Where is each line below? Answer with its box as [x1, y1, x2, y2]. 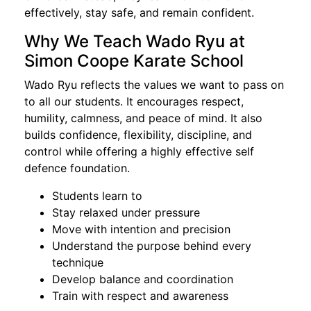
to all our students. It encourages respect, [24, 94, 244, 108]
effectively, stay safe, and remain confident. [24, 5, 254, 19]
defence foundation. [24, 160, 130, 175]
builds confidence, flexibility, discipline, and [24, 127, 252, 142]
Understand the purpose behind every [52, 238, 251, 253]
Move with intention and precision [52, 221, 230, 236]
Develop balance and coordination [52, 271, 233, 286]
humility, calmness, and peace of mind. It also [24, 110, 262, 125]
